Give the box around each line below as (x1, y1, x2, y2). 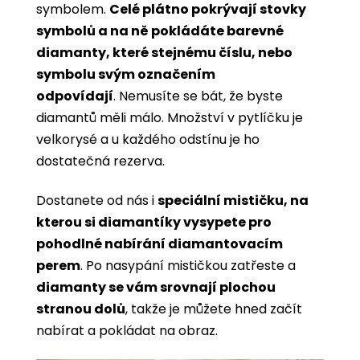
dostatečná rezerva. (36, 151, 165, 170)
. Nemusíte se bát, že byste (113, 86, 283, 105)
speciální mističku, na (157, 190, 309, 210)
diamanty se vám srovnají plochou (36, 277, 276, 297)
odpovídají (36, 86, 113, 105)
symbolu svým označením (36, 64, 215, 84)
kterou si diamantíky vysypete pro (36, 212, 272, 231)
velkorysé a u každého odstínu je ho (36, 129, 260, 149)
